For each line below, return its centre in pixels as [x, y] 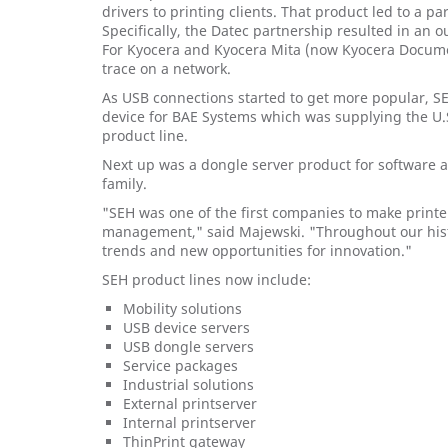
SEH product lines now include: [206, 279]
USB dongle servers [188, 346]
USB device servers [186, 327]
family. [124, 183]
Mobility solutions [182, 308]
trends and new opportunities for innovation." [257, 250]
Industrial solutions [188, 384]
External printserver [190, 403]
